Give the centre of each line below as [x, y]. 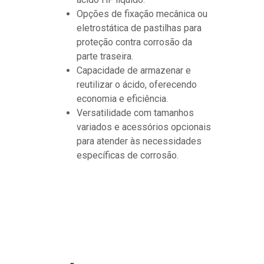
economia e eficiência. [122, 98]
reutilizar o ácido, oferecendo [137, 84]
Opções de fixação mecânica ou [142, 14]
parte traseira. [105, 56]
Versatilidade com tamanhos [135, 113]
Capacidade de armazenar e [134, 70]
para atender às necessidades [139, 141]
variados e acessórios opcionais [144, 127]
